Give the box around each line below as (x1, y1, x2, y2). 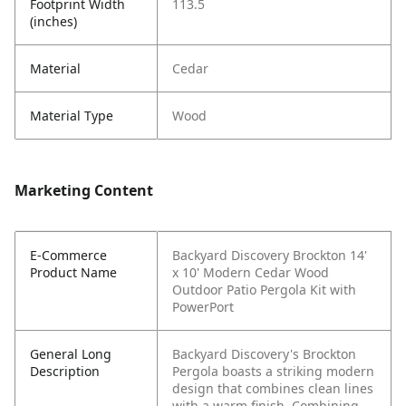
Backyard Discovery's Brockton (172, 345, 356, 363)
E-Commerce (30, 246, 107, 265)
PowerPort (172, 298, 234, 316)
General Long (30, 345, 111, 363)
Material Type (30, 107, 113, 125)
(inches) (30, 13, 77, 31)
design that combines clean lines (172, 380, 373, 398)
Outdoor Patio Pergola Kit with (172, 281, 356, 299)
